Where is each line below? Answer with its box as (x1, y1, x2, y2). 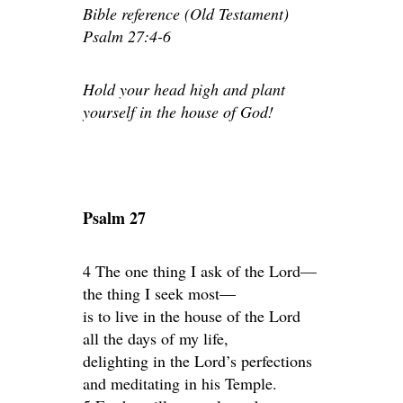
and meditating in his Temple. (83, 372, 277, 394)
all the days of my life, (83, 327, 228, 349)
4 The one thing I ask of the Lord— (83, 260, 317, 282)
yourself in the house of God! (83, 101, 273, 122)
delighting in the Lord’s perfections (83, 350, 312, 372)
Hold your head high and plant (83, 78, 285, 100)
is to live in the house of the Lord (83, 305, 300, 327)
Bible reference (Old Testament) (83, 3, 289, 24)
